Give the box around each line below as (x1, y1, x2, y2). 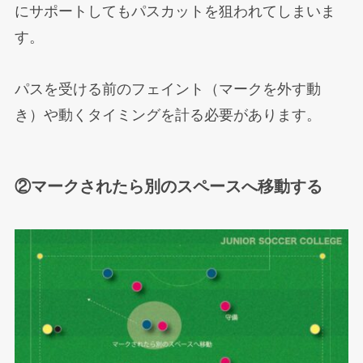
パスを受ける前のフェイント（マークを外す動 (14, 80, 321, 97)
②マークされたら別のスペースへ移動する (14, 177, 322, 195)
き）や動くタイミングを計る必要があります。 (14, 106, 321, 123)
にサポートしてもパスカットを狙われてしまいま (14, 2, 335, 19)
